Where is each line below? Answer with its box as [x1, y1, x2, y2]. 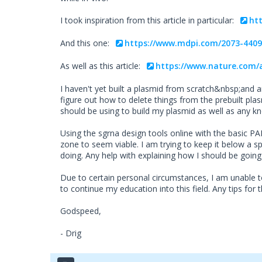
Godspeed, [60, 205, 101, 217]
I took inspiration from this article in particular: [60, 15, 236, 26]
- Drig [60, 227, 81, 239]
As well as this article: [60, 60, 143, 72]
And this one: [60, 37, 112, 49]
